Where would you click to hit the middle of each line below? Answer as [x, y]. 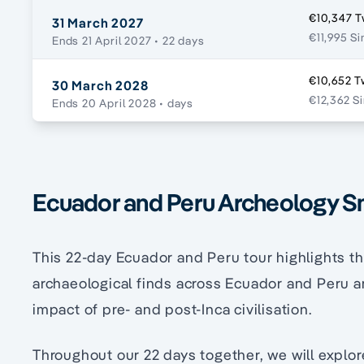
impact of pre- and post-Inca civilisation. [172, 310]
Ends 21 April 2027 [102, 41]
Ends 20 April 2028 [104, 104]
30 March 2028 [100, 86]
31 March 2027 [98, 23]
